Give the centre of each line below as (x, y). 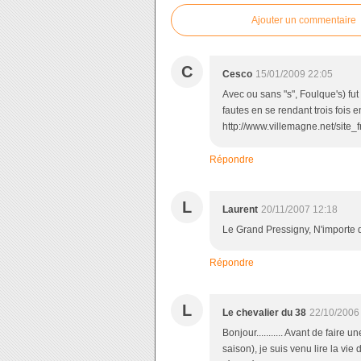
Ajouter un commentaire (304, 20)
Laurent (240, 210)
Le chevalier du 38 (264, 313)
